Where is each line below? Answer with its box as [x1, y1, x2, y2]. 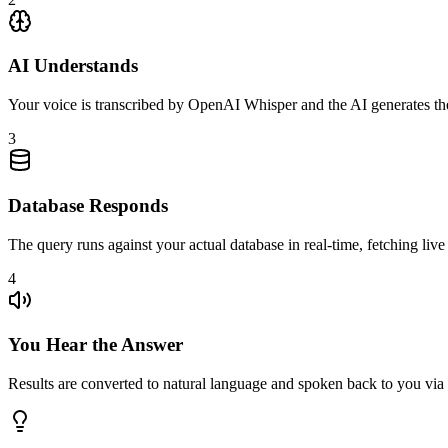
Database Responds [8, 194, 168, 216]
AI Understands [8, 55, 138, 77]
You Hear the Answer [8, 334, 183, 356]
